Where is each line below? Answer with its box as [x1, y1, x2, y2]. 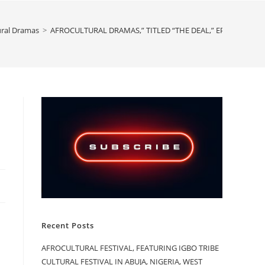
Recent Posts [41, 219, 94, 231]
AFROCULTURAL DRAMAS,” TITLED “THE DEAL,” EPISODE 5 [50, 25, 253, 35]
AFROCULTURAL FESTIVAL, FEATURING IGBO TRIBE [41, 242, 219, 253]
